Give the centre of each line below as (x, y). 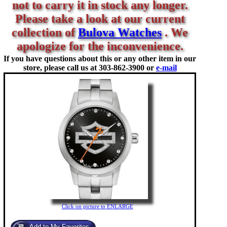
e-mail (166, 68)
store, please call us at (61, 68)
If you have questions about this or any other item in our (100, 59)
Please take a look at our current (100, 19)
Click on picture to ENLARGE (97, 206)
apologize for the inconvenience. (100, 46)
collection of (45, 32)
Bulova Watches (120, 32)
